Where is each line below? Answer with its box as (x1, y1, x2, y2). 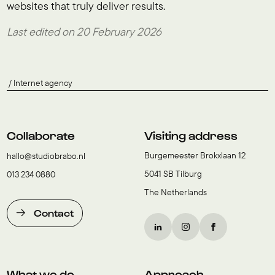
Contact (33, 206, 74, 219)
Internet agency (13, 77, 72, 89)
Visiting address (144, 128, 238, 142)
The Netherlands (144, 186, 207, 198)
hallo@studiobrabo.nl (6, 150, 85, 161)
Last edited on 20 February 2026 (6, 25, 161, 39)
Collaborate (6, 128, 75, 142)
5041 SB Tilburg (144, 168, 202, 179)
